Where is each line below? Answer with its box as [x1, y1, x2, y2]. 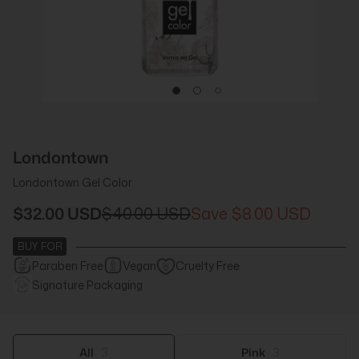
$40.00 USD [102, 202, 191, 224]
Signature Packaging [32, 276, 143, 292]
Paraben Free [32, 257, 103, 273]
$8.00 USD [232, 202, 311, 224]
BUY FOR [17, 240, 63, 253]
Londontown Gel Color [13, 175, 132, 190]
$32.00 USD [13, 202, 102, 224]
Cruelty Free [175, 257, 240, 273]
